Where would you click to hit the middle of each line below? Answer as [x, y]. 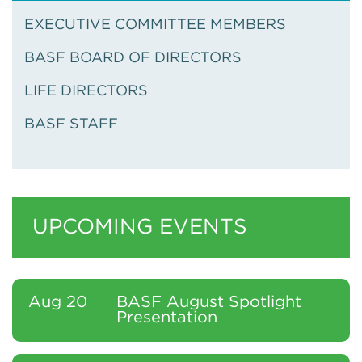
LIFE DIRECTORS [86, 91]
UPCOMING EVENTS [140, 227]
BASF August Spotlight [209, 302]
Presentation [167, 317]
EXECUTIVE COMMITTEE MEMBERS [155, 25]
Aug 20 [58, 302]
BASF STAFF [71, 124]
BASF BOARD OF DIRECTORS [133, 58]
